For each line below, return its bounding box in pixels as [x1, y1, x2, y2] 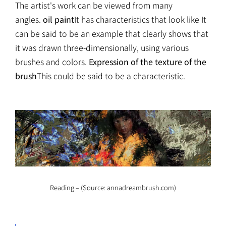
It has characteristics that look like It [74, 13, 206, 26]
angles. [15, 13, 43, 26]
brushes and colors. [15, 55, 89, 68]
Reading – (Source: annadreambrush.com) [50, 183, 176, 193]
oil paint [43, 13, 74, 26]
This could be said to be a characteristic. [37, 70, 185, 82]
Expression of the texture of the [89, 55, 206, 68]
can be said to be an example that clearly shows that [15, 27, 208, 40]
